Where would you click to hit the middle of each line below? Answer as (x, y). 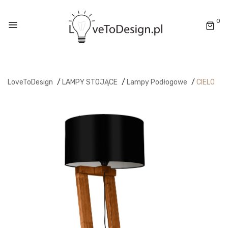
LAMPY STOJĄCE (90, 82)
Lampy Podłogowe (157, 82)
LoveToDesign (30, 82)
